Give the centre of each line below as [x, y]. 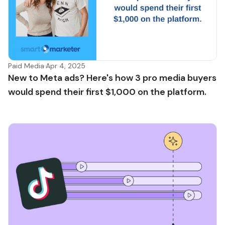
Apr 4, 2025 [66, 66]
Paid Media [26, 66]
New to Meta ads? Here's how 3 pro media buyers [112, 78]
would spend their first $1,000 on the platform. [107, 92]
